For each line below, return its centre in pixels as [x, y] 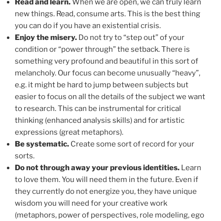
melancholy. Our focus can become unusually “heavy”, [108, 73]
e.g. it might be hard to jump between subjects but [102, 85]
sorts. [25, 156]
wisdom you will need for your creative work [91, 203]
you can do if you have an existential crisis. [88, 26]
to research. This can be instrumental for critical [98, 109]
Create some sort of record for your [132, 144]
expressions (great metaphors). [69, 132]
